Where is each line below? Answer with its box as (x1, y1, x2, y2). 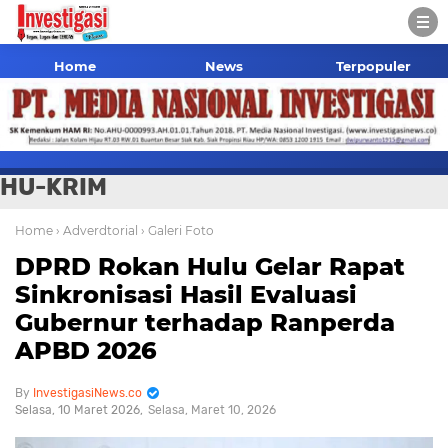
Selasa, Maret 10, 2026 (148, 403, 276, 417)
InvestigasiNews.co (33, 386, 142, 400)
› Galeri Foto (141, 223, 214, 238)
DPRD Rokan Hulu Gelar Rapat (15, 252, 405, 281)
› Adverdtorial (56, 223, 138, 238)
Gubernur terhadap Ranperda (15, 308, 395, 337)
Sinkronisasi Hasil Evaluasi (15, 280, 357, 309)
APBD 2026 (15, 336, 157, 365)
